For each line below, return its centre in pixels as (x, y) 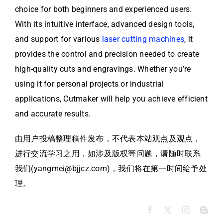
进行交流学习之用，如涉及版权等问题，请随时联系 (108, 154)
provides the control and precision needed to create (107, 54)
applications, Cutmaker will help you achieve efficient (111, 99)
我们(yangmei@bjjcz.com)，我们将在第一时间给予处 (111, 169)
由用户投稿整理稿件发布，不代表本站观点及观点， (108, 139)
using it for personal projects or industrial (90, 84)
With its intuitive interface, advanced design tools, (105, 24)
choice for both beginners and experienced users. (104, 9)
